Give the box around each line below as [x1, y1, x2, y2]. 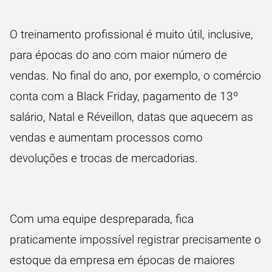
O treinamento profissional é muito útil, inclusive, [10, 27, 253, 41]
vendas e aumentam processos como [10, 131, 203, 144]
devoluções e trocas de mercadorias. [10, 151, 201, 165]
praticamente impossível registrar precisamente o [10, 233, 261, 246]
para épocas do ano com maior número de [10, 48, 227, 62]
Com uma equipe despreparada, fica [10, 212, 194, 226]
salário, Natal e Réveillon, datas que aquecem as [10, 110, 253, 124]
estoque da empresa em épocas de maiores [10, 253, 235, 267]
